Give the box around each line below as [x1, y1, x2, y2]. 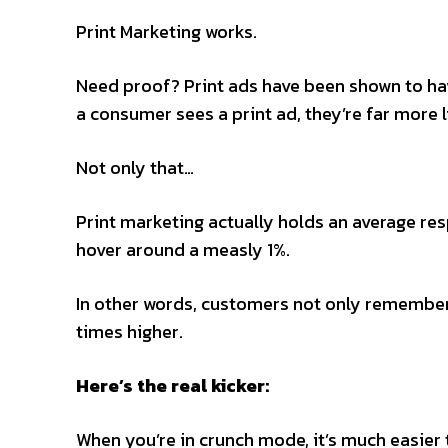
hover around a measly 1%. [76, 235, 290, 263]
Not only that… [76, 153, 194, 181]
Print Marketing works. [76, 17, 257, 45]
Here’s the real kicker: [76, 371, 269, 399]
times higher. [76, 317, 183, 345]
